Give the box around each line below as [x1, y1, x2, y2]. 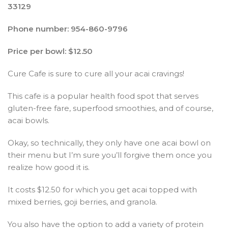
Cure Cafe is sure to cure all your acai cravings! [8, 68, 184, 78]
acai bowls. [8, 115, 49, 125]
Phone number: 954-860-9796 [8, 23, 128, 34]
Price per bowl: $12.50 [8, 46, 93, 56]
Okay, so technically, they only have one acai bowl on [8, 137, 211, 148]
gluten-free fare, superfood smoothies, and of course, [8, 103, 213, 113]
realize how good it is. [8, 162, 90, 172]
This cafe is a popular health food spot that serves [8, 91, 198, 101]
